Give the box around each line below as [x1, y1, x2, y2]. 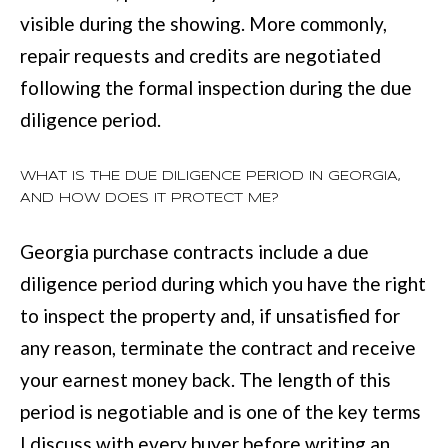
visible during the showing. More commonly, [20, 11, 387, 35]
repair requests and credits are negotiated [20, 43, 381, 67]
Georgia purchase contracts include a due [20, 240, 369, 264]
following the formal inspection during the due [20, 75, 412, 99]
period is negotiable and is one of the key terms [20, 400, 421, 424]
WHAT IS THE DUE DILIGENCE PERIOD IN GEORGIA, [20, 169, 400, 183]
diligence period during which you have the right [20, 272, 426, 296]
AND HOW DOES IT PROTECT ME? [20, 191, 279, 205]
